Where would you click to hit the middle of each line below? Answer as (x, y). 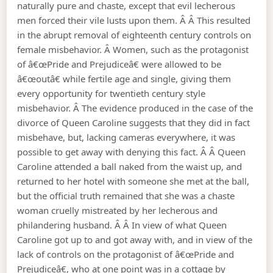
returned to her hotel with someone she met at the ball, (133, 181)
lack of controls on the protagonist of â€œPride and (126, 254)
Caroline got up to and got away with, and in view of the (135, 240)
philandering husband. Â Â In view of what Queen (122, 225)
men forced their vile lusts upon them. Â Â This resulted (134, 20)
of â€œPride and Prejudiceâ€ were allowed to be (119, 64)
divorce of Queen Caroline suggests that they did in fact (134, 123)
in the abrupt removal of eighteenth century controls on (134, 35)
